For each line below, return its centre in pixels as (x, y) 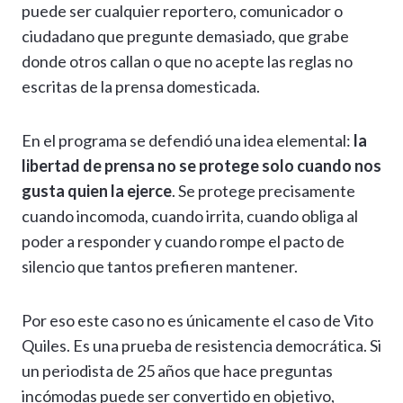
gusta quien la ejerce (97, 191)
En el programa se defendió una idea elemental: (188, 141)
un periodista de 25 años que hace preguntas (177, 371)
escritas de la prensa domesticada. (141, 87)
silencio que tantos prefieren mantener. (160, 267)
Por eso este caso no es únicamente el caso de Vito (197, 321)
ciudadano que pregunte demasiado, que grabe (185, 36)
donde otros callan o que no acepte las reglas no (187, 62)
